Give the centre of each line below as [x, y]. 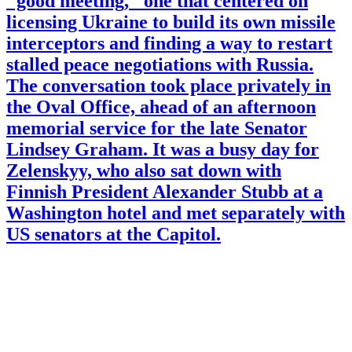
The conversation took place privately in [169, 86]
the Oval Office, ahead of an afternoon [161, 107]
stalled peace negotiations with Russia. [160, 65]
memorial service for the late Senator [157, 128]
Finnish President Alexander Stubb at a [165, 192]
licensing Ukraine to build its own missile [171, 22]
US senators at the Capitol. [114, 235]
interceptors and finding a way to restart [169, 44]
